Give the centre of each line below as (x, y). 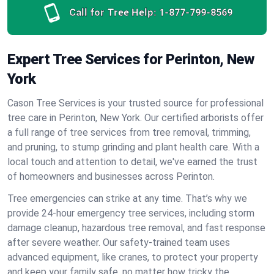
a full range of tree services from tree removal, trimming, (129, 132)
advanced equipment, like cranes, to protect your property (133, 257)
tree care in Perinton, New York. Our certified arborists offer (135, 118)
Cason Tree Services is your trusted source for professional (135, 103)
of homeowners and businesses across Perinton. (111, 176)
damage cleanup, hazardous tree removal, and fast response (136, 228)
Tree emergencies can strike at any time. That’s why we (127, 198)
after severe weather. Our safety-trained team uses (119, 243)
